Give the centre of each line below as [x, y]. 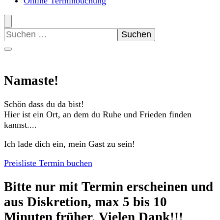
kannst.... [20, 125]
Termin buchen [66, 163]
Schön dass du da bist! [44, 104]
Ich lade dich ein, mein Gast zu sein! [69, 144]
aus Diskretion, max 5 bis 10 [85, 202]
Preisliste [20, 163]
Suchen [16, 33]
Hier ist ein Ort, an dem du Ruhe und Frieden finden [98, 114]
